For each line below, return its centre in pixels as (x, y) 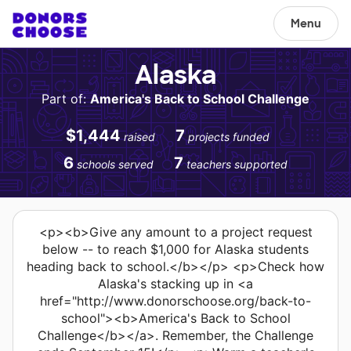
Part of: (66, 99)
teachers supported (237, 164)
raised (139, 137)
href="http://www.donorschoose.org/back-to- (175, 301)
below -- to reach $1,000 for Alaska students (175, 249)
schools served (115, 164)
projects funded (229, 137)
